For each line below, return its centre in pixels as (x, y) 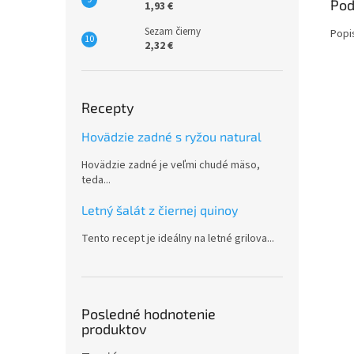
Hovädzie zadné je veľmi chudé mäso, (171, 165)
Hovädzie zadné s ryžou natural (171, 136)
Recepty (108, 107)
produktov (114, 329)
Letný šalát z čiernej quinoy (160, 210)
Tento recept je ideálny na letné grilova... (178, 239)
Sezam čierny (173, 32)
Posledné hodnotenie (149, 314)
